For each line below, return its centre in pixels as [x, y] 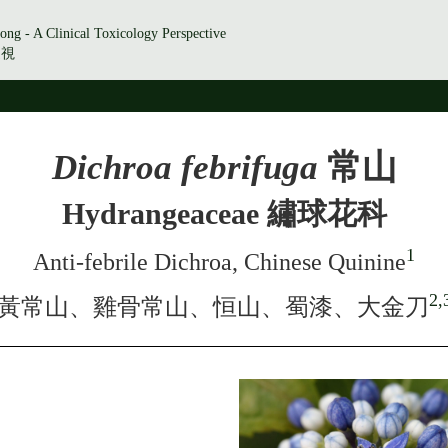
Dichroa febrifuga [189, 167]
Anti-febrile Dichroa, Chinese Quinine [219, 262]
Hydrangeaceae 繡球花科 [224, 213]
